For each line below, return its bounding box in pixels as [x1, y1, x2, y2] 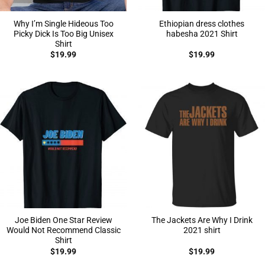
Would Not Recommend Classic [6, 225, 121, 235]
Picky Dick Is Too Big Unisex [13, 28, 114, 38]
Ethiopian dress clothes [159, 18, 244, 28]
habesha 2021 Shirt [166, 28, 238, 38]
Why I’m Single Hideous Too [13, 18, 114, 28]
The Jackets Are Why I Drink [151, 215, 253, 225]
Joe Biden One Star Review [14, 215, 112, 225]
